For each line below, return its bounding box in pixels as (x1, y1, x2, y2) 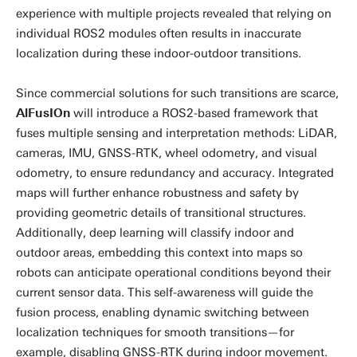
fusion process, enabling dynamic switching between (16, 305, 309, 320)
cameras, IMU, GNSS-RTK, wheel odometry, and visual (16, 146, 317, 160)
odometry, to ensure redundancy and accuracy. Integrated (16, 166, 334, 180)
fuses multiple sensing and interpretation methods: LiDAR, (16, 126, 337, 140)
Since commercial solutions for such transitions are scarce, (16, 86, 339, 100)
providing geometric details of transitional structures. (16, 206, 306, 220)
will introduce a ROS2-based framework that (70, 106, 318, 120)
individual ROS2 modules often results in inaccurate (16, 26, 301, 41)
